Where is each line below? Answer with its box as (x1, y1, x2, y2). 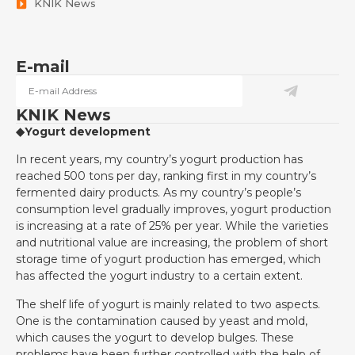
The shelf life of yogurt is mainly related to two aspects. (16, 296, 320, 311)
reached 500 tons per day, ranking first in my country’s (16, 169, 316, 184)
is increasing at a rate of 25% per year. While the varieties (16, 219, 328, 234)
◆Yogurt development (16, 124, 151, 139)
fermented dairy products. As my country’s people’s (16, 185, 301, 200)
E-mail (16, 57, 70, 76)
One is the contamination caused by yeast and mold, (16, 313, 307, 328)
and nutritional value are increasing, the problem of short (16, 235, 328, 250)
